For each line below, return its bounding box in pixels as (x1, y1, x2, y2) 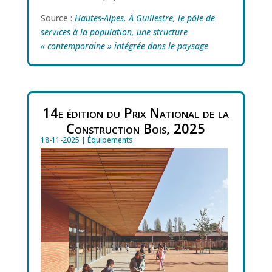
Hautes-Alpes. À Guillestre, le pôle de (74, 12, 215, 24)
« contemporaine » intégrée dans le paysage (40, 39, 208, 52)
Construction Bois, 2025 (66, 118, 206, 137)
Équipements (87, 134, 133, 145)
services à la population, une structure (40, 25, 188, 38)
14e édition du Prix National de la (42, 103, 229, 121)
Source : (40, 12, 75, 24)
